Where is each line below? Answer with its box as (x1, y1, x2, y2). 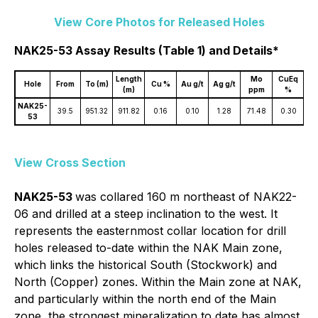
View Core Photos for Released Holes (53, 15, 265, 29)
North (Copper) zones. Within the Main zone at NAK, (14, 275, 302, 289)
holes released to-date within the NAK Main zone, (14, 241, 283, 255)
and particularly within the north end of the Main (14, 292, 276, 306)
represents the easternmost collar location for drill (14, 224, 286, 238)
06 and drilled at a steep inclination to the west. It (14, 207, 278, 221)
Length (115, 75, 142, 83)
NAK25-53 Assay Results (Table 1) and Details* (14, 43, 279, 57)
